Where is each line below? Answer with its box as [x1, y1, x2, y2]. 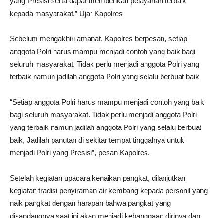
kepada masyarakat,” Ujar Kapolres [10, 9, 123, 18]
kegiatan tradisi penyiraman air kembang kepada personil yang [10, 186, 208, 195]
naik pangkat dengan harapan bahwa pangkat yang [10, 199, 171, 208]
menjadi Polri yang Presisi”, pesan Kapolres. [10, 148, 150, 157]
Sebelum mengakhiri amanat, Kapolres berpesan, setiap [10, 35, 187, 43]
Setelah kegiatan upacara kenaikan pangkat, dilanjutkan [10, 174, 185, 182]
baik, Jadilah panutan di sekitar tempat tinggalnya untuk [10, 136, 184, 145]
